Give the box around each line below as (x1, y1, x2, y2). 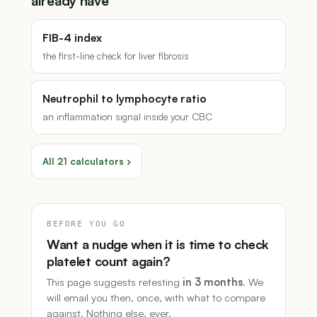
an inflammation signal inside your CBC (42, 110, 212, 123)
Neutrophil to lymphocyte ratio (42, 91, 207, 106)
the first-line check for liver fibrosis (42, 50, 189, 62)
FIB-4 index (42, 30, 102, 45)
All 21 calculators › (42, 155, 131, 168)
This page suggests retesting (47, 275, 183, 289)
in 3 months (183, 275, 243, 289)
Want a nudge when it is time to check (47, 236, 270, 253)
